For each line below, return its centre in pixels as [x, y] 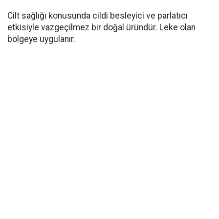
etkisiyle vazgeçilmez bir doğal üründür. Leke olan [101, 27]
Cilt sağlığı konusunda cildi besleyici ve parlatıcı [98, 16]
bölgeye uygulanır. [41, 39]
